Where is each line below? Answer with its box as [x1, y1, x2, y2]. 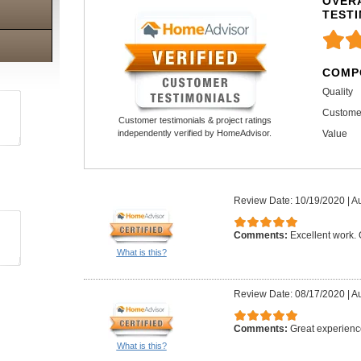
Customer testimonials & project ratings [118, 115, 272, 126]
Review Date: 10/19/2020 [234, 195, 345, 207]
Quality [322, 86, 353, 98]
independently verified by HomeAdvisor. [118, 128, 272, 139]
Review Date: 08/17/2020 [234, 288, 345, 301]
